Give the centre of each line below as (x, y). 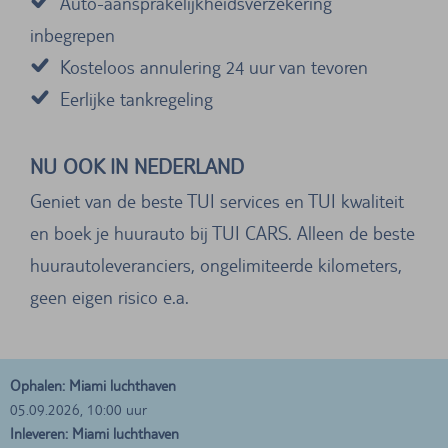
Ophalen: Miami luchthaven (93, 386)
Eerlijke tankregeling (136, 99)
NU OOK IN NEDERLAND (137, 167)
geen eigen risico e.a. (109, 297)
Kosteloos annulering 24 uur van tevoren (214, 67)
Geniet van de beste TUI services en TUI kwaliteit (217, 201)
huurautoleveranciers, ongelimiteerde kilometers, (216, 265)
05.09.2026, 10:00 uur (78, 410)
